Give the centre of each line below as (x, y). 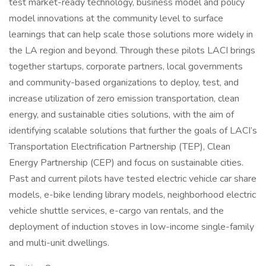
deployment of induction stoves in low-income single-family (132, 227)
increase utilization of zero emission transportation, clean (124, 99)
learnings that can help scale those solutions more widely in (131, 34)
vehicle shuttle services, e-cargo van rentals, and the (116, 211)
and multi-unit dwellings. (59, 243)
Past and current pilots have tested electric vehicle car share (133, 179)
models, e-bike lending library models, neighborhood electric (132, 195)
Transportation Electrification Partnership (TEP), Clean (120, 147)
